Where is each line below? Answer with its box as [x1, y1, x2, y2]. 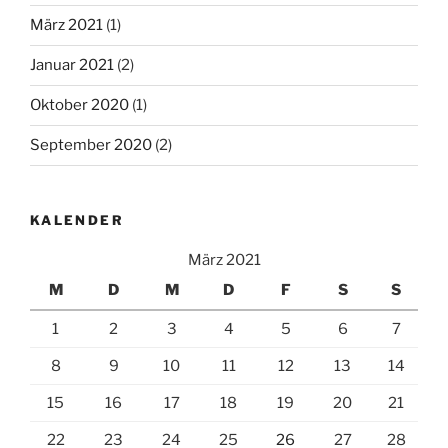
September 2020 [30, 136, 152, 155]
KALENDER [30, 211, 124, 228]
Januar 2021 [30, 56, 114, 75]
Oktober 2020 [30, 96, 129, 115]
